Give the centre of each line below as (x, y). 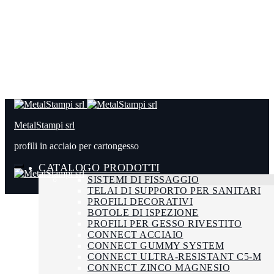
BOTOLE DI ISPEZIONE (143, 213)
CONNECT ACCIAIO (135, 235)
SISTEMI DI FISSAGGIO (143, 180)
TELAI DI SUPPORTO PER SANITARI (174, 191)
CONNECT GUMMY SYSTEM (156, 246)
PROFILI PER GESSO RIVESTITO (165, 224)
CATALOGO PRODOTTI (99, 168)
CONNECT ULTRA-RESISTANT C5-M (174, 257)
